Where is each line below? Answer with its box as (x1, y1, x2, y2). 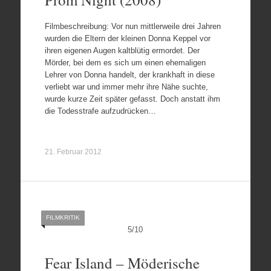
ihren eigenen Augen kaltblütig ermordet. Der (44, 46, 200, 55)
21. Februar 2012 (44, 148, 102, 156)
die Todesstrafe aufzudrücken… (44, 106, 156, 116)
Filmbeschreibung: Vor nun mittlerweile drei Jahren (44, 22, 221, 31)
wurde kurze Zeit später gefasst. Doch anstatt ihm (44, 94, 220, 103)
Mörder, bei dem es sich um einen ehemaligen (44, 58, 206, 67)
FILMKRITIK (45, 214, 80, 221)
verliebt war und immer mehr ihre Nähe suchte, (44, 82, 208, 91)
